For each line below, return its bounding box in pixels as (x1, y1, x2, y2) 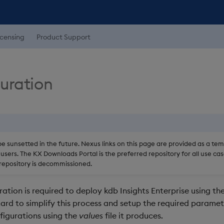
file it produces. (103, 210, 163, 220)
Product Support (36, 32, 90, 41)
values (79, 210, 103, 220)
